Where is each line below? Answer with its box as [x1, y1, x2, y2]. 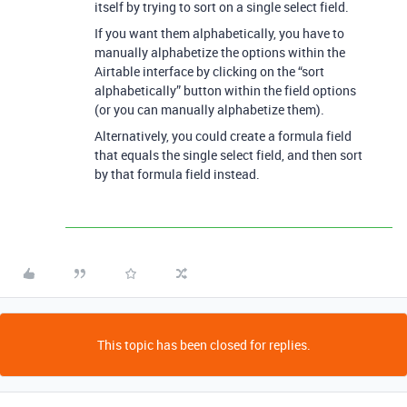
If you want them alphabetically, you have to [94, 25, 344, 42]
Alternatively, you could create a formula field [94, 127, 352, 144]
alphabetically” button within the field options [94, 82, 356, 99]
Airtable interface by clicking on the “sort [94, 63, 324, 80]
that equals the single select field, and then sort [94, 146, 362, 164]
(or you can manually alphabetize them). [94, 101, 324, 118]
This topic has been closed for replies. [96, 336, 311, 353]
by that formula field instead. [94, 165, 260, 183]
